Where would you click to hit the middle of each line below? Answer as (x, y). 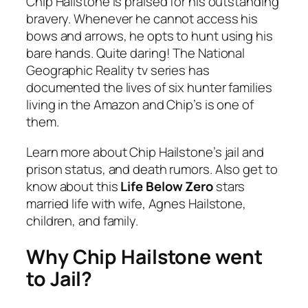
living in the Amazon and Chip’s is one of (140, 105)
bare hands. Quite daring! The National (136, 53)
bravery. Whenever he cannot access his (142, 19)
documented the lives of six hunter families (149, 88)
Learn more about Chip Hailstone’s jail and (145, 152)
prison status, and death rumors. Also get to (152, 169)
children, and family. (82, 220)
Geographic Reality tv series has (118, 70)
